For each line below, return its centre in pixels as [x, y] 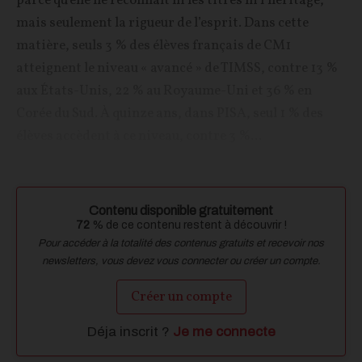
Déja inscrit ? [130, 331]
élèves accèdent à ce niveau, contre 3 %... [139, 137]
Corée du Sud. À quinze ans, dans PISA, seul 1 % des [170, 114]
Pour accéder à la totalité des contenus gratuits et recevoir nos [181, 244]
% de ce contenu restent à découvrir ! [188, 225]
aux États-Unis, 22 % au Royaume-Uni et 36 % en [164, 91]
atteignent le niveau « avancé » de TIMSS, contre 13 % [177, 69]
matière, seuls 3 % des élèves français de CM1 [154, 46]
